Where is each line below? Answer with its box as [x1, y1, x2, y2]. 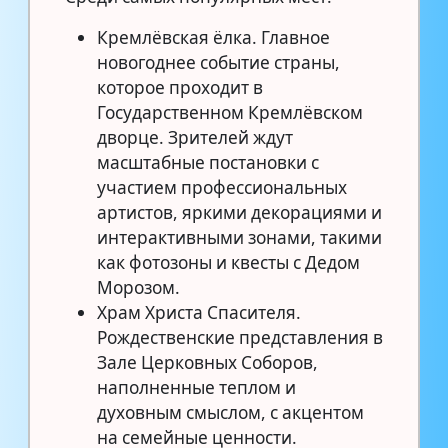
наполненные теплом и [97, 375, 296, 399]
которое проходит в [97, 75, 263, 99]
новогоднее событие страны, [97, 50, 340, 74]
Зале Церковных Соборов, [97, 350, 318, 374]
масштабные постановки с [97, 150, 319, 174]
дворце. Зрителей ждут [97, 125, 293, 149]
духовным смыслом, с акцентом [97, 400, 364, 424]
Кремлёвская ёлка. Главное [97, 25, 330, 49]
